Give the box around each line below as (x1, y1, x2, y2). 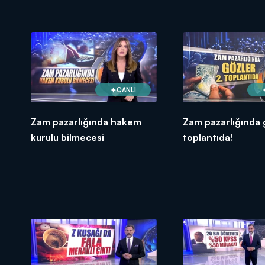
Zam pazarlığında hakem (31, 116, 141, 128)
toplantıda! (182, 131, 232, 144)
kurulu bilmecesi (31, 131, 104, 144)
